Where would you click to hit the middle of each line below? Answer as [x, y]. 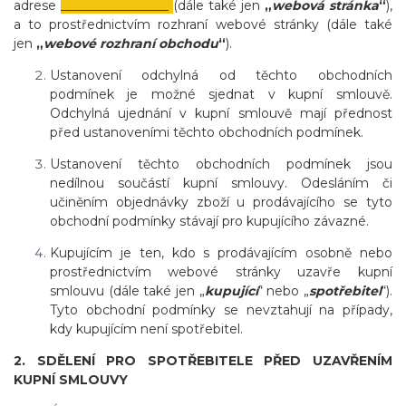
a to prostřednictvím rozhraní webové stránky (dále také [203, 25]
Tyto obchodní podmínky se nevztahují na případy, [221, 310]
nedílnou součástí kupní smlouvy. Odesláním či [221, 184]
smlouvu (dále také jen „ [127, 291]
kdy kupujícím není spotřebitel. [146, 329]
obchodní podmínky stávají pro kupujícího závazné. [209, 222]
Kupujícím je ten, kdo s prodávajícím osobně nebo [221, 253]
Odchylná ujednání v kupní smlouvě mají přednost [221, 114]
